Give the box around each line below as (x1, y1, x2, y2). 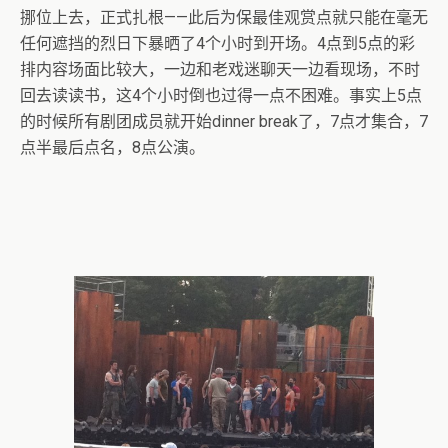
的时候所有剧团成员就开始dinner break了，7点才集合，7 (20, 111, 428, 131)
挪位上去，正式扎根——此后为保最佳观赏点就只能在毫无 (20, 7, 428, 27)
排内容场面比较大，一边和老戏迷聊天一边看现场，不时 (20, 59, 420, 79)
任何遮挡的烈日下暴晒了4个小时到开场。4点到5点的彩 (20, 33, 415, 53)
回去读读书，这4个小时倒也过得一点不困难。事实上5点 (20, 85, 422, 105)
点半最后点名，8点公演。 (20, 137, 205, 157)
